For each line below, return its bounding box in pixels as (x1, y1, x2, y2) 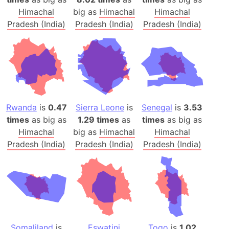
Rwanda (6, 102, 37, 113)
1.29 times (78, 114, 120, 125)
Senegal (142, 102, 173, 113)
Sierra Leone (75, 102, 124, 113)
